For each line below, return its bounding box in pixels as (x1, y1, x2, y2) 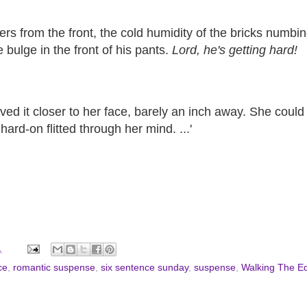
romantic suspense (13, 262, 95, 273)
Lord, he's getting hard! (172, 42, 297, 57)
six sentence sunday (101, 262, 188, 273)
